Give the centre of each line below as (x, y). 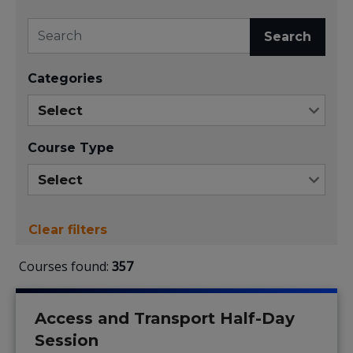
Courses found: (65, 266)
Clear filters (68, 230)
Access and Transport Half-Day (165, 318)
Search (288, 37)
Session (67, 340)
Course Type (71, 148)
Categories (65, 78)
